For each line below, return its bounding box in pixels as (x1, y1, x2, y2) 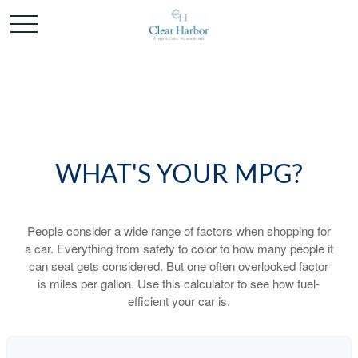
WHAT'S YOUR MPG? (55, 162, 303, 188)
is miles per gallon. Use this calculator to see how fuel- (38, 275, 320, 292)
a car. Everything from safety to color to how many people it (24, 240, 333, 257)
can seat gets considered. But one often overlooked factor (29, 257, 329, 274)
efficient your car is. (127, 292, 230, 309)
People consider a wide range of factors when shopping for (26, 222, 331, 239)
